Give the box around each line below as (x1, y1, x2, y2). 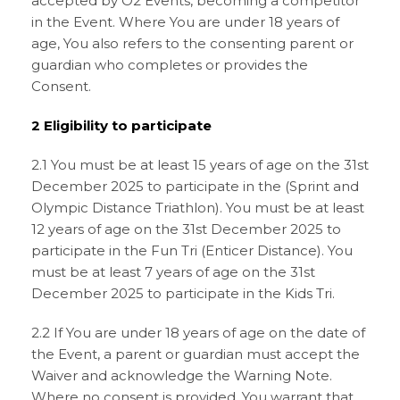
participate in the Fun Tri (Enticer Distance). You (31, 242, 353, 259)
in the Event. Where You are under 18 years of (31, 13, 339, 30)
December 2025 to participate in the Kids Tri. (31, 285, 335, 302)
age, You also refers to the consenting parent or (31, 35, 354, 52)
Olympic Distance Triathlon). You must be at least (31, 199, 364, 216)
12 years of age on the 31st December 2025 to (31, 221, 341, 237)
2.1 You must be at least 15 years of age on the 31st (31, 156, 369, 173)
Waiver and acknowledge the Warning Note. (31, 367, 332, 384)
